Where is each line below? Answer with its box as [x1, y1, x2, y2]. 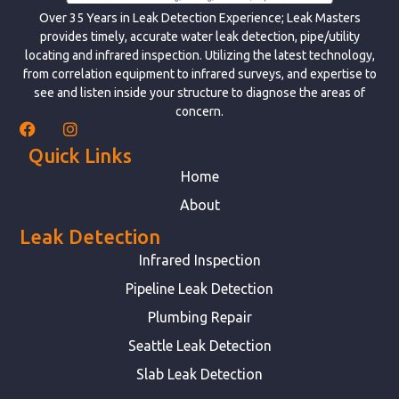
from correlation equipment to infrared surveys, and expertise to [22, 66, 377, 81]
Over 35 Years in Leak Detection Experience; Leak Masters [38, 10, 361, 25]
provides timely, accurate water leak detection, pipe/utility [39, 28, 360, 44]
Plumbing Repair [147, 308, 252, 325]
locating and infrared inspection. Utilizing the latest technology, [24, 47, 375, 62]
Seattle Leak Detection [127, 337, 272, 354]
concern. [175, 103, 224, 118]
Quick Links [28, 143, 133, 167]
